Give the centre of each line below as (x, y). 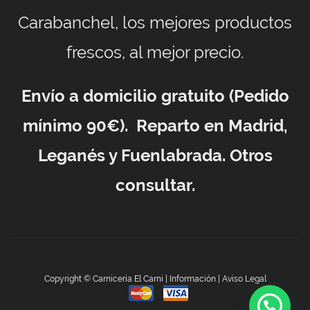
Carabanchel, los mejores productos (155, 22)
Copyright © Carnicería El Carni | (107, 279)
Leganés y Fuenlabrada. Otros (155, 155)
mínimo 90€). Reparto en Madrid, (155, 125)
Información (192, 279)
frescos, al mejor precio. (155, 52)
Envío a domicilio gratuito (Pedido (155, 95)
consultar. (155, 185)
